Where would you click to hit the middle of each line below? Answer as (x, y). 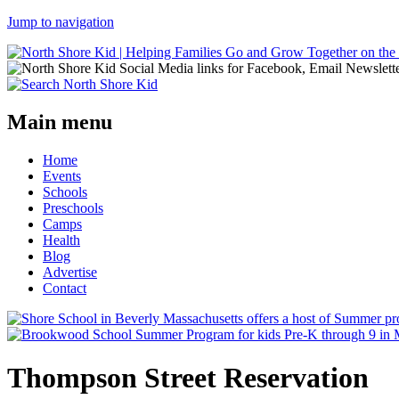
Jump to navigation (61, 22)
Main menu (60, 122)
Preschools (73, 208)
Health (61, 240)
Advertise (70, 272)
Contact (65, 288)
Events (62, 175)
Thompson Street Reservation (188, 378)
